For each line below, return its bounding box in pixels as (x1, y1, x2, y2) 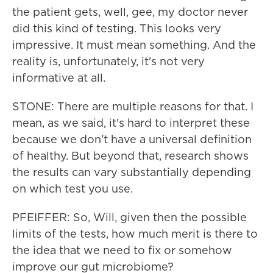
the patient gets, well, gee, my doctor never (12, 4, 248, 19)
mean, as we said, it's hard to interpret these (12, 115, 250, 130)
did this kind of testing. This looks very (12, 21, 221, 36)
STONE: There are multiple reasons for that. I (12, 99, 253, 114)
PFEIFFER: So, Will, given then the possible (12, 210, 247, 225)
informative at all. (12, 70, 105, 85)
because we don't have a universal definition (12, 132, 252, 147)
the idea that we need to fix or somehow (12, 243, 232, 258)
